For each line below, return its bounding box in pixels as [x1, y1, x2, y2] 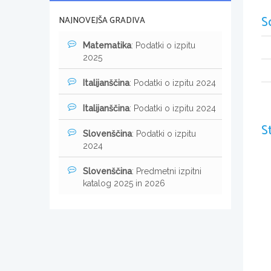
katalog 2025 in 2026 [83, 178, 165, 188]
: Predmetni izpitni [132, 166, 201, 176]
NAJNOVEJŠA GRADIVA [59, 13, 145, 28]
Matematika [83, 40, 131, 50]
